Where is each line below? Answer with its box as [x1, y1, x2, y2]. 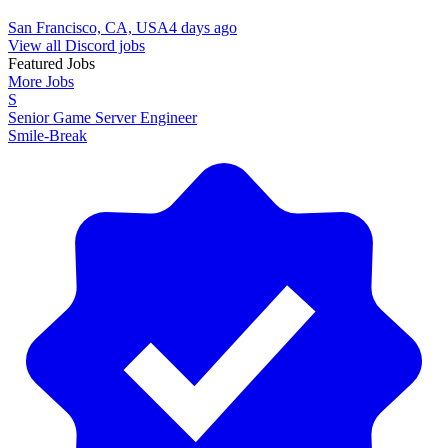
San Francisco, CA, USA [8, 18, 169, 36]
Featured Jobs [8, 54, 95, 72]
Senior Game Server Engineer [8, 108, 197, 126]
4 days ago [169, 18, 237, 36]
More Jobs [8, 72, 74, 90]
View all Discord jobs [8, 36, 145, 54]
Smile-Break [8, 126, 87, 144]
